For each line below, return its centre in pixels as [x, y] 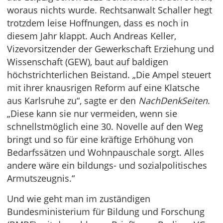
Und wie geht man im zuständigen [79, 199]
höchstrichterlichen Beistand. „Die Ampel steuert [109, 75]
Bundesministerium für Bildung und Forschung [106, 212]
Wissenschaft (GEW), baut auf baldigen [88, 62]
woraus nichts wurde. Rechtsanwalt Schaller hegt [110, 10]
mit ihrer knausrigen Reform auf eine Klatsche [103, 88]
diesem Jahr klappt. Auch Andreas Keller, [92, 36]
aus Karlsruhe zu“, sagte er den [73, 101]
